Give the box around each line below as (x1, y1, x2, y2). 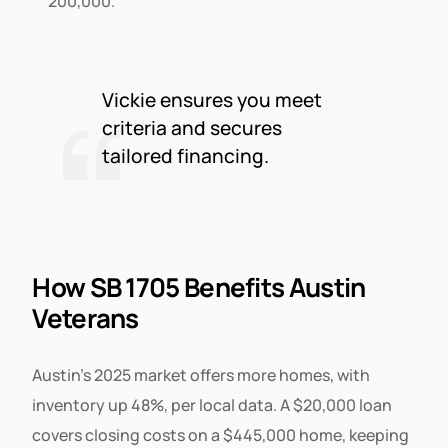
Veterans (32, 299, 139, 336)
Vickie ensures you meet (102, 86, 323, 113)
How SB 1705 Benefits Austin (32, 268, 366, 305)
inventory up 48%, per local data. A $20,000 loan (32, 393, 393, 416)
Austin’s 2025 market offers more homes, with (32, 363, 371, 386)
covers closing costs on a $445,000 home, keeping (32, 423, 410, 446)
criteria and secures (102, 114, 283, 141)
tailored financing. (102, 142, 270, 169)
